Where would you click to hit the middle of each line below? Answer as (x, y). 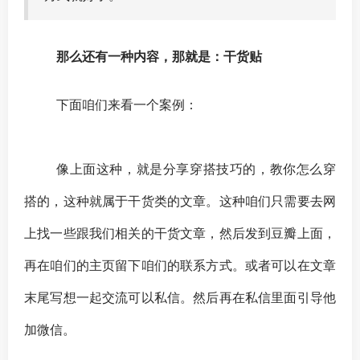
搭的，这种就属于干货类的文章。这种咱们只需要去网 (180, 200)
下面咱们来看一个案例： (127, 104)
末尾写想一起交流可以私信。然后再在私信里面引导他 (180, 297)
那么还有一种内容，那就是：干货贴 (159, 56)
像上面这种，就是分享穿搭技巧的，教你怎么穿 (196, 168)
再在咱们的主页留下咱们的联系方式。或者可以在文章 (180, 265)
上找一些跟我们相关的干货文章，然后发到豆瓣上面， (180, 233)
